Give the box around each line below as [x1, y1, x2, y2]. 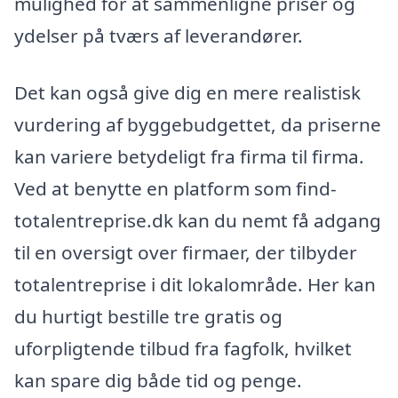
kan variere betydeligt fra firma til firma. [14, 143, 364, 169]
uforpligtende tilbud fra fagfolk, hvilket [14, 335, 352, 361]
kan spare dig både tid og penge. [14, 367, 302, 393]
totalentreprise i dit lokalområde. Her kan [14, 271, 376, 297]
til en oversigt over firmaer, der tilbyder [14, 239, 357, 265]
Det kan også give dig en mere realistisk [14, 79, 361, 105]
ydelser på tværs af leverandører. [14, 22, 303, 48]
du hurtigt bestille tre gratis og [14, 303, 283, 329]
